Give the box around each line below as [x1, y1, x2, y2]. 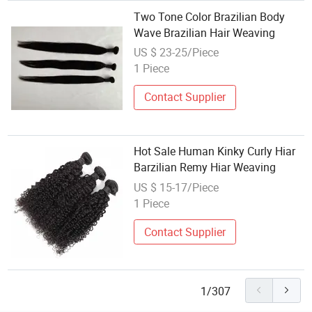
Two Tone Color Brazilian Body [134, 8, 286, 24]
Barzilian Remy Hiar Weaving [134, 159, 276, 175]
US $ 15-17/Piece [134, 179, 219, 195]
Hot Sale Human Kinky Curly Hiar [134, 143, 296, 159]
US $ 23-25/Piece [134, 45, 219, 61]
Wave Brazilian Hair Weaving [134, 24, 276, 40]
